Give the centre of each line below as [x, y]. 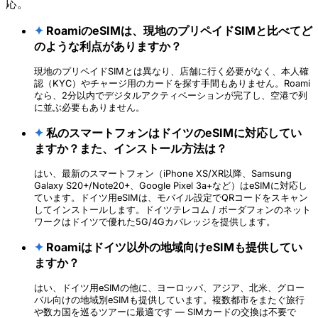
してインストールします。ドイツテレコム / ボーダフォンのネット [172, 210]
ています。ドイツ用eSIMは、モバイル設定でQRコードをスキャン [171, 198]
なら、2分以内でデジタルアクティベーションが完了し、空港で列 [171, 96]
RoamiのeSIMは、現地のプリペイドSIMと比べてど [178, 31]
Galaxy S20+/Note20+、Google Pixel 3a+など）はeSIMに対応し [171, 186]
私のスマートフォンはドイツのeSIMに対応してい [172, 133]
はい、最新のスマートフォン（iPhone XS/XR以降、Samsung [163, 174]
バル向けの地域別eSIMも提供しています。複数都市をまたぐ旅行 [169, 300]
